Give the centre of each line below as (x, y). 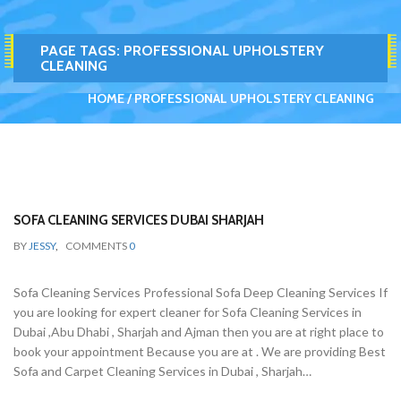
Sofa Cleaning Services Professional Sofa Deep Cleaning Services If (200, 292)
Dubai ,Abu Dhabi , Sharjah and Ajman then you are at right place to (199, 332)
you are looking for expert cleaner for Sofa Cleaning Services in (188, 312)
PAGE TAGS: (82, 51)
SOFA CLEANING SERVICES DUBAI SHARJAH (139, 220)
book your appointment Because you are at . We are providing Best (200, 351)
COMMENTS (97, 246)
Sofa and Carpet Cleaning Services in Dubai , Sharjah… (162, 371)
